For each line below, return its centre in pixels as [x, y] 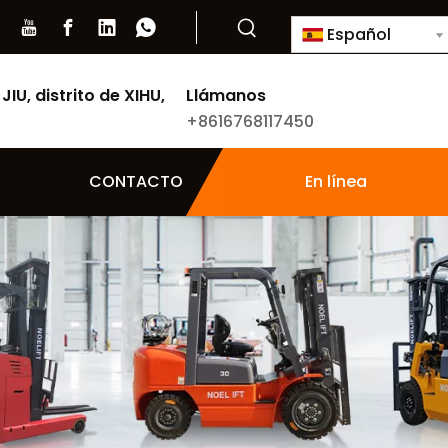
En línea [336, 181]
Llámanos [226, 95]
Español [359, 34]
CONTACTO [135, 181]
